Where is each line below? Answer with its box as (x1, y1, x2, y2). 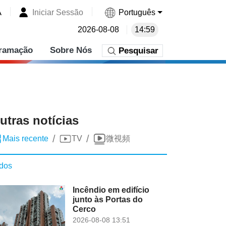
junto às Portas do (73, 195, 143, 204)
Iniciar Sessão (32, 8, 84, 17)
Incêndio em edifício (73, 186, 150, 194)
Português (119, 8, 156, 17)
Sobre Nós (50, 45, 92, 55)
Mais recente (3, 134, 48, 143)
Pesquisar (119, 46, 158, 55)
